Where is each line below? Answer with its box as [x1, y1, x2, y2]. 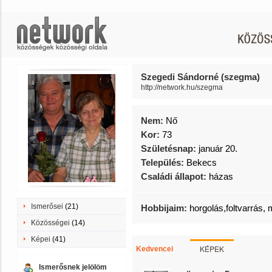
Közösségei [31, 219, 70, 227]
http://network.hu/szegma [141, 83, 223, 92]
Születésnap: [141, 143, 199, 154]
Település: [141, 157, 186, 168]
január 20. [199, 143, 237, 154]
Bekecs [186, 157, 217, 168]
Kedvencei [136, 245, 173, 253]
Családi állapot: [141, 171, 209, 182]
